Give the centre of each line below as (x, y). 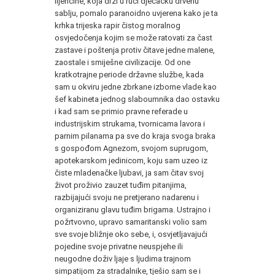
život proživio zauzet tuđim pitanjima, (121, 185)
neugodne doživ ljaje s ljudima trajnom (123, 258)
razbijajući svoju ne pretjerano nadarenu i (127, 197)
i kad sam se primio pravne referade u (121, 111)
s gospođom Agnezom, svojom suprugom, (131, 148)
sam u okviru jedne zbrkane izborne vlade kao (136, 87)
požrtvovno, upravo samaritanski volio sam (131, 222)
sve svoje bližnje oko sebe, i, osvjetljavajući (131, 234)
